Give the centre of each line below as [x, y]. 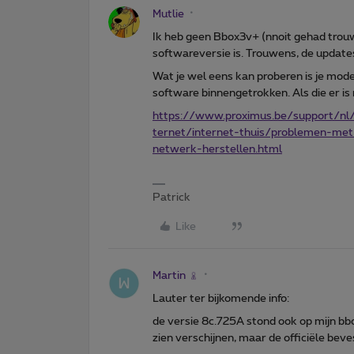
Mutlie [168, 14]
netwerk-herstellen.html [217, 149]
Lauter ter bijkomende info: [221, 298]
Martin [169, 275]
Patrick [171, 197]
